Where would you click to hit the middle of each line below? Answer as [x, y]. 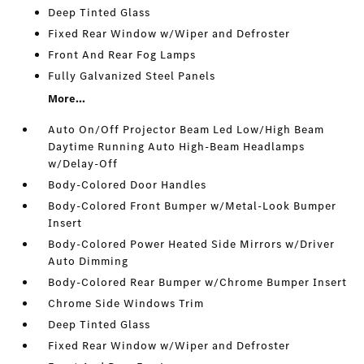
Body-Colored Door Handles [128, 185]
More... [67, 99]
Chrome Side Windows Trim [126, 304]
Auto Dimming [89, 262]
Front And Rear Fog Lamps [122, 55]
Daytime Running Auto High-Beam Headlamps [177, 147]
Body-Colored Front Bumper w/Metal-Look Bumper [193, 206]
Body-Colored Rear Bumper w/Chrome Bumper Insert [198, 283]
